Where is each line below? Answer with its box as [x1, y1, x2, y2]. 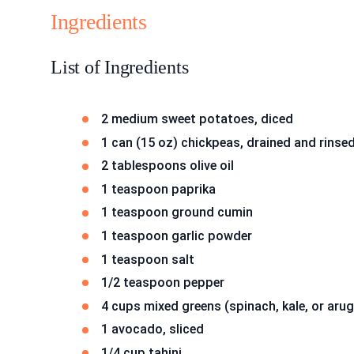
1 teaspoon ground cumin [101, 205, 253, 220]
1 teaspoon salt [101, 251, 194, 267]
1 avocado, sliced [101, 322, 204, 337]
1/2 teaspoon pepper [101, 275, 224, 291]
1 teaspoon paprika [101, 181, 216, 197]
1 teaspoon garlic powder [101, 228, 252, 243]
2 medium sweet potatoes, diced [101, 111, 293, 126]
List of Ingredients [51, 56, 189, 77]
